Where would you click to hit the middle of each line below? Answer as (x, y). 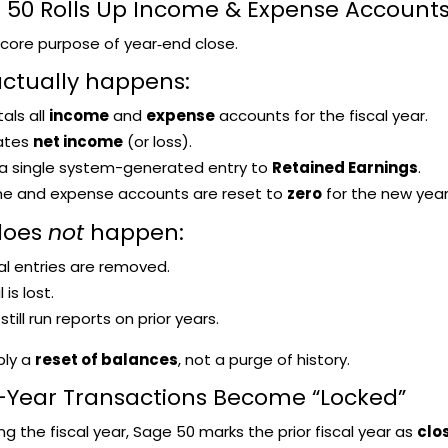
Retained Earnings (344, 167)
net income (77, 141)
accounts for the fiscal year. (321, 115)
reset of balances (106, 359)
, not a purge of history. (263, 359)
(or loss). (157, 141)
